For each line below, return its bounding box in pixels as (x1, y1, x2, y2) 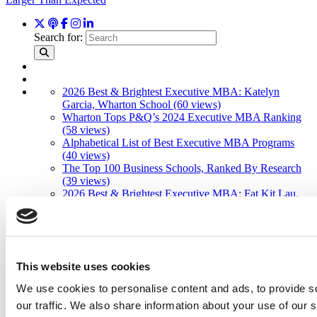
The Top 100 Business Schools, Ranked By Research (62, 161, 301, 174)
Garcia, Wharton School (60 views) (62, 98, 221, 110)
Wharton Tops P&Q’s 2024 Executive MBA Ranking (62, 110, 301, 123)
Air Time (34, 225, 77, 238)
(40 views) (62, 149, 110, 161)
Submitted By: (34, 301, 106, 314)
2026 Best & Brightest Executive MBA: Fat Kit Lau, (62, 187, 299, 200)
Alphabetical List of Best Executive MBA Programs (62, 136, 294, 149)
